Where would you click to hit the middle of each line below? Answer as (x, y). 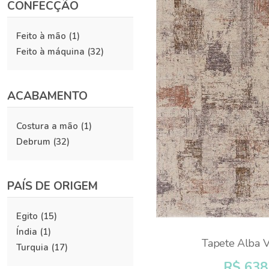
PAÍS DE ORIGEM (53, 186)
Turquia (32, 247)
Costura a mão (47, 126)
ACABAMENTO (47, 96)
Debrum (33, 142)
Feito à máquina (50, 52)
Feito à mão (41, 36)
